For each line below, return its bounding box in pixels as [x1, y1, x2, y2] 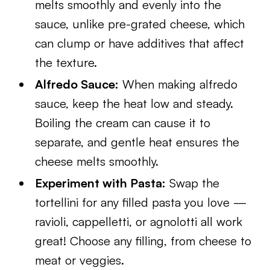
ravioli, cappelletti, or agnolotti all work [35, 214, 243, 229]
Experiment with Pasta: [35, 175, 166, 190]
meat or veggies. [35, 253, 132, 268]
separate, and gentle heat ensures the [35, 134, 240, 149]
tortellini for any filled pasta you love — [35, 195, 247, 210]
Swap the [166, 175, 220, 190]
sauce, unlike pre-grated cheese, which [35, 16, 245, 31]
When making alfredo [119, 77, 238, 92]
